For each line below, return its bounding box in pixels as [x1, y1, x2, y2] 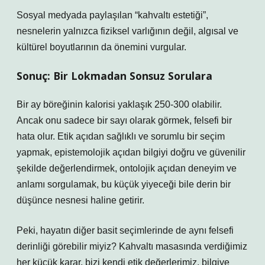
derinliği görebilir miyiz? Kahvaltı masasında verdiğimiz [17, 241, 247, 251]
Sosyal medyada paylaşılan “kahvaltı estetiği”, [17, 10, 208, 20]
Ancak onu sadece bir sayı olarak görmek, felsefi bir [17, 115, 232, 125]
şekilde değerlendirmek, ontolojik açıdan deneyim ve [17, 163, 237, 173]
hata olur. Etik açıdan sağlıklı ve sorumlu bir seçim [17, 131, 225, 141]
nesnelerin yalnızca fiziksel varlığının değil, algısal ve [17, 26, 238, 36]
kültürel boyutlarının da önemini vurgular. [17, 42, 186, 52]
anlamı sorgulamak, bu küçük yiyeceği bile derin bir [17, 179, 231, 189]
